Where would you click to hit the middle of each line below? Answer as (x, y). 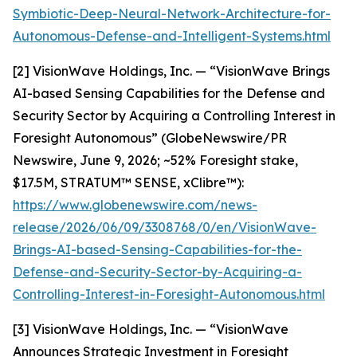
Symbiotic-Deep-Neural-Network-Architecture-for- (172, 14)
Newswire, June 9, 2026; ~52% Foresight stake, (155, 160)
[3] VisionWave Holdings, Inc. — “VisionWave (151, 329)
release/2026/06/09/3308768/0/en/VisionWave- (165, 227)
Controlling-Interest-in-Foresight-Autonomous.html (169, 294)
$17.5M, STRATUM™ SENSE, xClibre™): (128, 182)
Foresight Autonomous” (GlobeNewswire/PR (150, 138)
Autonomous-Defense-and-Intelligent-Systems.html (172, 36)
